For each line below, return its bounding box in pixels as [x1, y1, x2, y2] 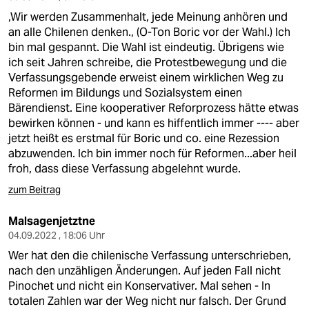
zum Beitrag [8, 183, 61, 196]
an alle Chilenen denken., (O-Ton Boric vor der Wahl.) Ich [8, 25, 290, 39]
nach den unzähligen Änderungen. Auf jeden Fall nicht [8, 263, 281, 278]
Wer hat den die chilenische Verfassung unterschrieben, [8, 248, 291, 263]
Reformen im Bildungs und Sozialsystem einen [8, 86, 242, 100]
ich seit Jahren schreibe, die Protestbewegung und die [8, 55, 287, 70]
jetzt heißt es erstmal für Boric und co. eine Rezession [8, 131, 279, 146]
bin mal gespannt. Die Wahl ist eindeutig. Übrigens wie [8, 40, 284, 54]
